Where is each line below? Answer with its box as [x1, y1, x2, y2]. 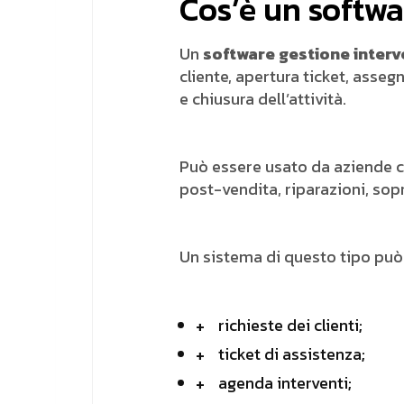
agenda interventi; [218, 371, 352, 395]
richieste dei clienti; [218, 313, 363, 337]
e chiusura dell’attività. [179, 87, 346, 111]
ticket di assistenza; [218, 342, 365, 366]
